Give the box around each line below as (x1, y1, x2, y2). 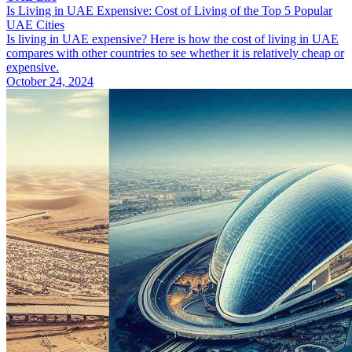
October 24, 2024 (6, 75, 93, 89)
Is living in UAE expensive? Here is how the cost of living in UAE (6, 32, 339, 46)
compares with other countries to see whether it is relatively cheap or (6, 46, 344, 60)
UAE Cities (6, 18, 64, 32)
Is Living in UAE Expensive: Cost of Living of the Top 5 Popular (6, 4, 332, 18)
